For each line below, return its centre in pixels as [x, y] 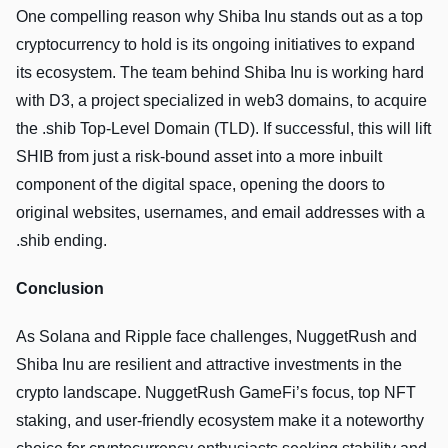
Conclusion [62, 289]
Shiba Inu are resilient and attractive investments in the [209, 365]
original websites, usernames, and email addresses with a [220, 213]
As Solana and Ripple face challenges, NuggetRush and [216, 337]
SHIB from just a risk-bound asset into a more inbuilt [199, 157]
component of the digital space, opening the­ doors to [200, 185]
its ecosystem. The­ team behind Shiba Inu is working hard [220, 73]
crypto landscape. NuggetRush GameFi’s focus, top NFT [216, 393]
